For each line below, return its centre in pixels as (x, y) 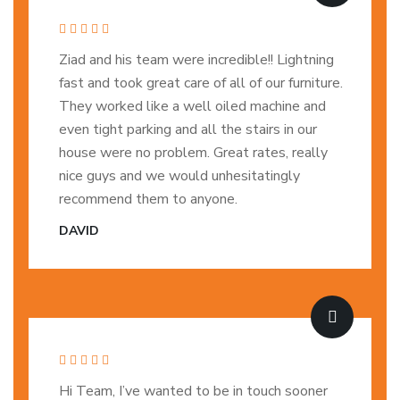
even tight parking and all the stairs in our (188, 129)
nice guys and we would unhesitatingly (179, 176)
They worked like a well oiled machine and (192, 106)
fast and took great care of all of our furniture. (201, 83)
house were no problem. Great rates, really (193, 153)
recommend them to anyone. (148, 199)
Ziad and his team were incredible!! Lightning (196, 60)
